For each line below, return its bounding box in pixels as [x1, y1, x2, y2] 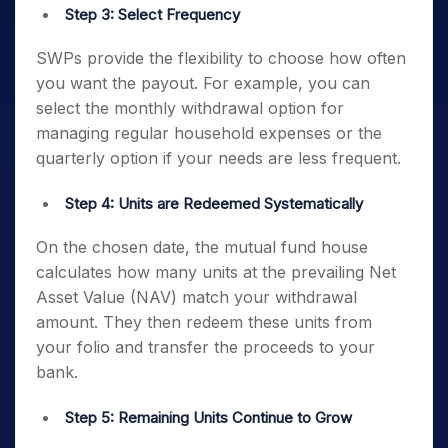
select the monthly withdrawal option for [36, 98, 344, 118]
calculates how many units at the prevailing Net [36, 262, 396, 282]
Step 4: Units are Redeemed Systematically [65, 194, 367, 213]
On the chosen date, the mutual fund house [36, 237, 368, 257]
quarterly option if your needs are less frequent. [36, 148, 401, 168]
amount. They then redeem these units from [36, 312, 372, 332]
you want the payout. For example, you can [36, 73, 370, 93]
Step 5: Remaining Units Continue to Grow [65, 408, 356, 427]
